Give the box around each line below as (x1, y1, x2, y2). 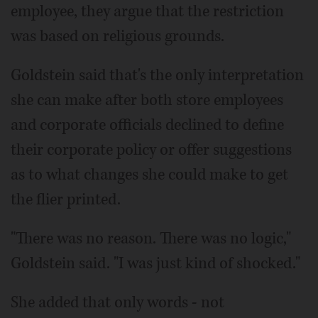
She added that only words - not (11, 292, 224, 313)
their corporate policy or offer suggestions (11, 139, 292, 160)
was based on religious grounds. (11, 26, 224, 47)
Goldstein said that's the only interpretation (11, 65, 304, 86)
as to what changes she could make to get (11, 164, 288, 185)
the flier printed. (11, 189, 121, 210)
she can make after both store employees (11, 89, 283, 111)
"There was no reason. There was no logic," (11, 228, 291, 249)
